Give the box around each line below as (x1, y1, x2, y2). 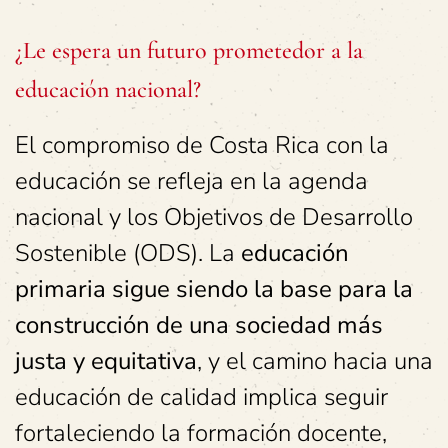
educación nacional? (15, 74, 201, 104)
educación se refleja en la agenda (15, 164, 368, 197)
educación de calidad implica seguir (15, 380, 388, 413)
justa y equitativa (15, 344, 197, 377)
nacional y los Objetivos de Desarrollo (15, 200, 413, 233)
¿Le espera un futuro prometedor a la (15, 35, 363, 65)
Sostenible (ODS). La (15, 236, 241, 269)
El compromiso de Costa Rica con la (15, 128, 389, 161)
